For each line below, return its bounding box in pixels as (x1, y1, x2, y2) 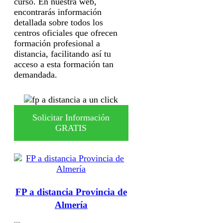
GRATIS (55, 122, 87, 133)
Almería (54, 199, 88, 210)
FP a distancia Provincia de (15, 186, 127, 197)
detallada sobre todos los (14, 17, 103, 27)
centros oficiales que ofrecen (14, 27, 117, 38)
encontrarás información (14, 6, 102, 17)
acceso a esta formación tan (14, 59, 113, 69)
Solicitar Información (32, 112, 110, 122)
